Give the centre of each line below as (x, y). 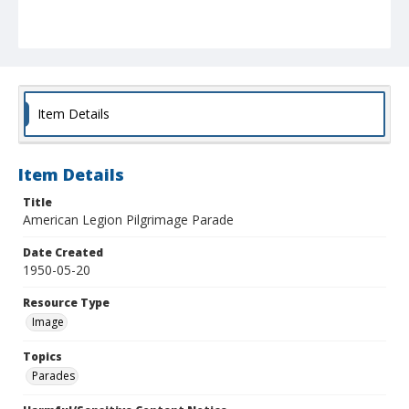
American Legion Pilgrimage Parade (128, 220)
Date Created (63, 253)
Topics (42, 357)
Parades (53, 376)
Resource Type (66, 303)
